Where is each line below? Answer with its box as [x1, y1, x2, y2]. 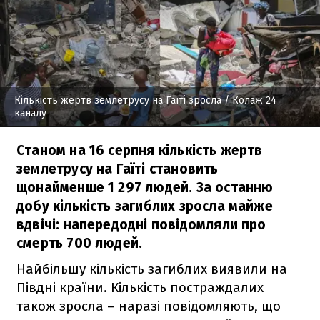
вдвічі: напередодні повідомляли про [16, 216, 266, 233]
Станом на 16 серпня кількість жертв [16, 141, 263, 159]
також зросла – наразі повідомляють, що [16, 297, 281, 314]
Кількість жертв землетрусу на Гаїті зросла [14, 94, 221, 106]
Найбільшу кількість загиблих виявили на [16, 260, 287, 277]
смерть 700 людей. [16, 234, 143, 251]
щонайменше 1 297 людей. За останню [16, 179, 274, 196]
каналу [14, 106, 46, 119]
